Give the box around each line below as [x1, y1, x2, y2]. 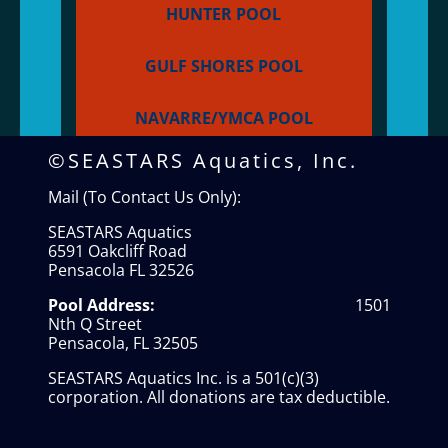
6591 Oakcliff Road [47, 240, 187, 262]
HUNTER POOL [166, 3, 282, 25]
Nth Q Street [47, 313, 314, 335]
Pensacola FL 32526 [47, 259, 194, 281]
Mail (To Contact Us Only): [47, 186, 241, 208]
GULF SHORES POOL [144, 55, 303, 77]
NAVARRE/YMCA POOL [134, 107, 313, 129]
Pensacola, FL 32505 [47, 332, 198, 354]
